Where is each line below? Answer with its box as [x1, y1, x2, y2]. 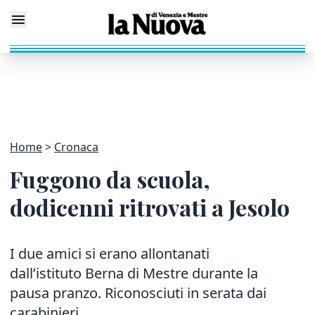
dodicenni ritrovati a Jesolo [10, 192, 290, 222]
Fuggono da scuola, [10, 164, 210, 194]
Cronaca [54, 139, 98, 155]
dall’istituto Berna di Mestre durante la [10, 264, 258, 283]
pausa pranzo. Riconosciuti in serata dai [10, 283, 266, 302]
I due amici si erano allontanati [10, 244, 210, 263]
